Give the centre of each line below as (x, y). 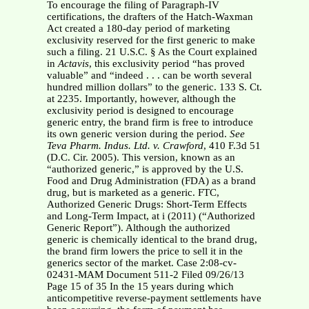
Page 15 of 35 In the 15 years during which (140, 287)
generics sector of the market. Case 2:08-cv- (141, 263)
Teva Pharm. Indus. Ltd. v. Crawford (125, 146)
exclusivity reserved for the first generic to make (151, 40)
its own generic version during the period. (138, 134)
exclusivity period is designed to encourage (140, 111)
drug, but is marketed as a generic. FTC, (133, 193)
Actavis (73, 64)
